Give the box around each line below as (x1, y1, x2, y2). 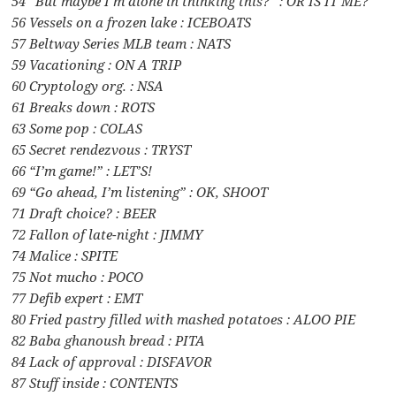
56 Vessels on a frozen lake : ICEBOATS (11, 13, 252, 32)
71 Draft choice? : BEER (11, 204, 157, 223)
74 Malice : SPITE (11, 247, 118, 265)
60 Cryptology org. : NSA (11, 77, 164, 95)
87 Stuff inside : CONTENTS (11, 374, 179, 392)
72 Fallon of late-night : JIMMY (11, 225, 203, 244)
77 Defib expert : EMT (11, 289, 143, 308)
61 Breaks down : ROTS (11, 98, 156, 117)
